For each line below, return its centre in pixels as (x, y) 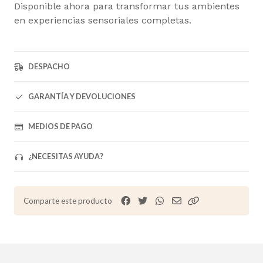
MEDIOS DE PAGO (60, 127)
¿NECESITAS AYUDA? (66, 156)
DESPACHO (49, 66)
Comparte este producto (68, 200)
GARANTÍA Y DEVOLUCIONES (82, 97)
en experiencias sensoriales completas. (103, 21)
